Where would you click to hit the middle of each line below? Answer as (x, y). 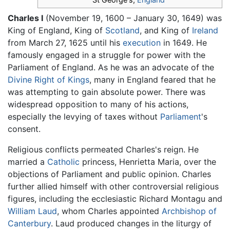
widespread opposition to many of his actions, (98, 104)
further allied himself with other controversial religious (113, 187)
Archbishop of (189, 211)
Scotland (122, 31)
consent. (24, 129)
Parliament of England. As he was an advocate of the (111, 68)
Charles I (25, 18)
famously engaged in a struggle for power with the (107, 55)
